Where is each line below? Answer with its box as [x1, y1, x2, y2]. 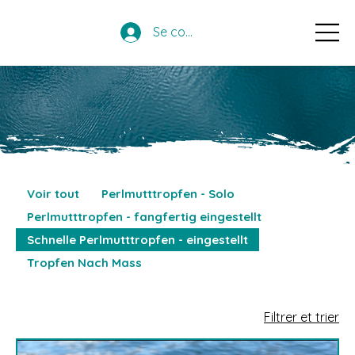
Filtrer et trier [264, 308, 339, 325]
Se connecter [153, 24, 231, 40]
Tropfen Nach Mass [27, 254, 142, 270]
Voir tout [27, 185, 79, 201]
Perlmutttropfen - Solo [101, 185, 235, 201]
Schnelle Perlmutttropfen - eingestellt [27, 231, 248, 247]
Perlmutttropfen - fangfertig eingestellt [27, 208, 261, 224]
